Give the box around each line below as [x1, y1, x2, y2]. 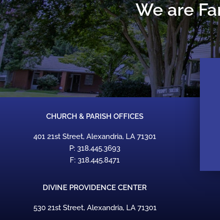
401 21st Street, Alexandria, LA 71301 [33, 132, 157, 141]
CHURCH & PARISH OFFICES [46, 112, 144, 121]
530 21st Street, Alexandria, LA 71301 [33, 203, 157, 213]
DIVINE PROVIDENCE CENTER [43, 183, 147, 192]
